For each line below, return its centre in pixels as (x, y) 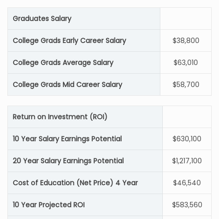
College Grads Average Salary (63, 63)
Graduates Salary (42, 19)
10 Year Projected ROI (49, 205)
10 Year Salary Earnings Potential (67, 139)
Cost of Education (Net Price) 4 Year (75, 183)
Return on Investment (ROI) (60, 117)
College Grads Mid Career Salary (67, 85)
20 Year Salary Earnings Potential (68, 161)
